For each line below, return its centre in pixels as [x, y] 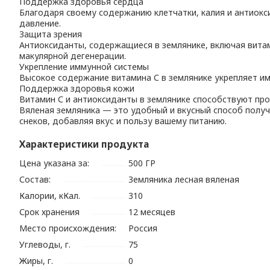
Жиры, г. [36, 261]
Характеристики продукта [84, 144]
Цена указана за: [55, 163]
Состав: [35, 180]
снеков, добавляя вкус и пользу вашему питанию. [123, 121]
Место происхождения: [68, 228]
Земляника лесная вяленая [184, 180]
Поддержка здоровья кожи [77, 88]
